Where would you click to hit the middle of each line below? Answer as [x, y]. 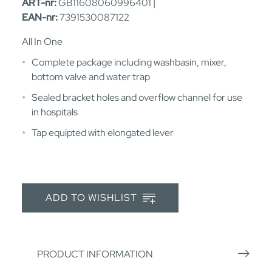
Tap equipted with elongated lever [103, 132]
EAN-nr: [40, 17]
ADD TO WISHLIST [92, 198]
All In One [42, 41]
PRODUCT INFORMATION [95, 254]
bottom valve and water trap [91, 76]
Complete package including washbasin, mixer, [129, 62]
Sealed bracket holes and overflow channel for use [137, 97]
